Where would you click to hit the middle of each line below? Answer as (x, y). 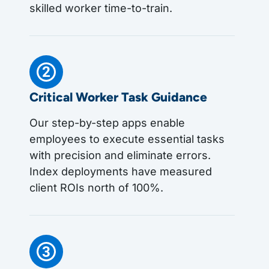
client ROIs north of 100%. (96, 187)
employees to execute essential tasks (127, 139)
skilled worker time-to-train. (101, 8)
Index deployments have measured (121, 171)
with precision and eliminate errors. (120, 155)
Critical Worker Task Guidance (118, 97)
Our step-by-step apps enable (107, 122)
